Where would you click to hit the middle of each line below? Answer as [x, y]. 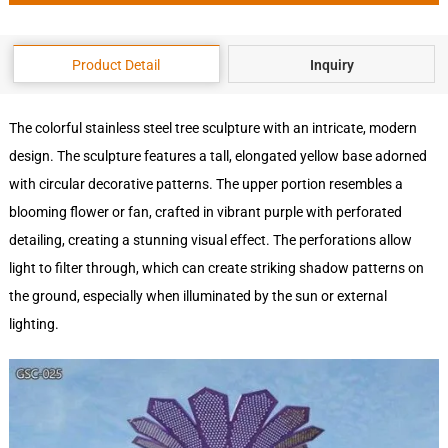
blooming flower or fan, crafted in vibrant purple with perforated [205, 212]
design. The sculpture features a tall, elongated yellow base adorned [217, 156]
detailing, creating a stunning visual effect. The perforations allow [210, 240]
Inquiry [331, 65]
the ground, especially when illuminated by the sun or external [197, 296]
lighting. [33, 324]
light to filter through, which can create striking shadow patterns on [216, 268]
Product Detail [116, 65]
